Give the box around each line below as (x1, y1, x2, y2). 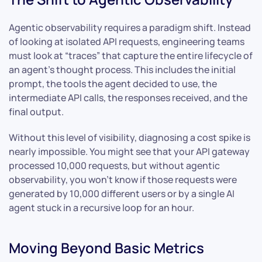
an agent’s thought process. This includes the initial (9, 63, 236, 77)
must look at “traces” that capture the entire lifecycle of (9, 49, 253, 63)
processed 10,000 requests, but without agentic (9, 159, 220, 173)
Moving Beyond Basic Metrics (9, 238, 204, 258)
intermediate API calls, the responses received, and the (9, 91, 247, 105)
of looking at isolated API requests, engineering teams (9, 35, 244, 49)
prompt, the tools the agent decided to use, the (9, 77, 217, 91)
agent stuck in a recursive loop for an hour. (9, 201, 194, 215)
